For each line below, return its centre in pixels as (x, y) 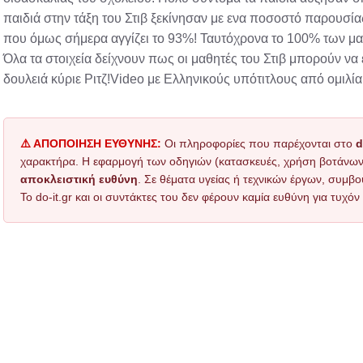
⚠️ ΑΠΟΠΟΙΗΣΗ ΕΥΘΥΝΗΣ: (91, 143)
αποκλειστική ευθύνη (79, 179)
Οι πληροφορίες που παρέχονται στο (258, 143)
